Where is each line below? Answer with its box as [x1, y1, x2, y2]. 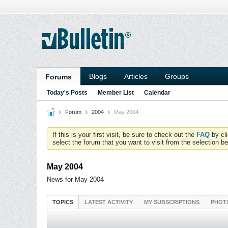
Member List [98, 89, 134, 96]
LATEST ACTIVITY [84, 199, 133, 205]
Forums [45, 73, 72, 81]
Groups [165, 72, 189, 80]
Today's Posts [47, 89, 88, 96]
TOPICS [52, 199, 73, 205]
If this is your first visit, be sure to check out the [52, 131, 196, 138]
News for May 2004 [47, 176, 104, 183]
